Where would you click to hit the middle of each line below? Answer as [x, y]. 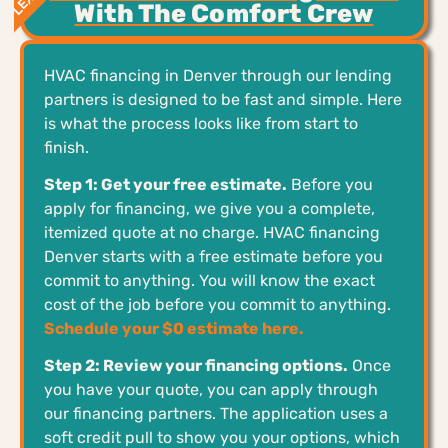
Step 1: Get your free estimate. [165, 184]
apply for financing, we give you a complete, [209, 208]
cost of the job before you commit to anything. [217, 304]
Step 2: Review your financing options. [196, 365]
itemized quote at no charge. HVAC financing [212, 232]
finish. [66, 147]
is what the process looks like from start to [201, 123]
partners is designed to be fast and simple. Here [223, 99]
